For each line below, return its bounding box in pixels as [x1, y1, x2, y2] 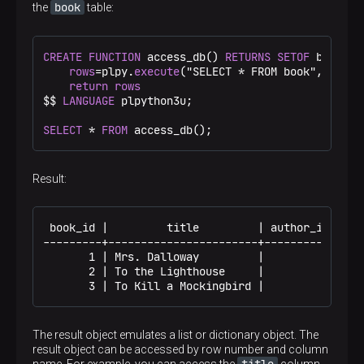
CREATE [43, 50, 82, 64]
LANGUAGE [63, 93, 115, 108]
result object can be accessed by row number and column [32, 343, 328, 356]
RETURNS [225, 50, 271, 64]
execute [134, 64, 180, 79]
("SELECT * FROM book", [180, 64, 329, 79]
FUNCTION [89, 50, 141, 64]
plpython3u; [115, 93, 193, 108]
